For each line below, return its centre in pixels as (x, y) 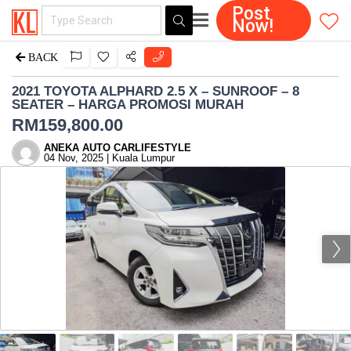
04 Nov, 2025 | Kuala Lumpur (109, 157)
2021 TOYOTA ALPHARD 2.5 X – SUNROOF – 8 (156, 91)
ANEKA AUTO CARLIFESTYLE (118, 147)
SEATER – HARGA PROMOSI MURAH (128, 105)
